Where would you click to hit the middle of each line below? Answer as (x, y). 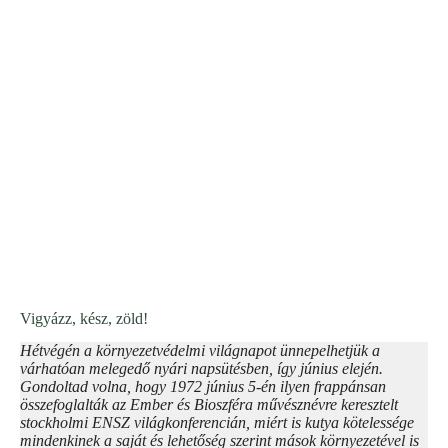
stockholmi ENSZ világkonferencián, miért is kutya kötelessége (217, 423)
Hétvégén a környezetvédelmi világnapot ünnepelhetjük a (200, 351)
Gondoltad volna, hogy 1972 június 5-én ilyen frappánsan (203, 387)
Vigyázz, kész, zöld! (84, 318)
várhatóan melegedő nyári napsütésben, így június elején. (201, 369)
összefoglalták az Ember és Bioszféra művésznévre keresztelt (209, 405)
